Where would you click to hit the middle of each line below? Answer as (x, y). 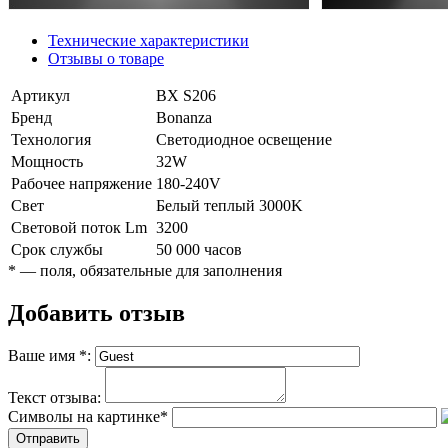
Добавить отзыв (96, 312)
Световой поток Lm (79, 227)
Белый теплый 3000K (229, 205)
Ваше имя (43, 356)
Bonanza (184, 117)
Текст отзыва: (54, 398)
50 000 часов (199, 249)
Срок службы (57, 249)
